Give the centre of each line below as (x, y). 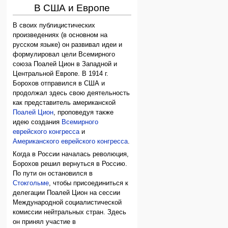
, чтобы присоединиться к (89, 183)
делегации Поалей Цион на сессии (67, 193)
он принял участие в (45, 222)
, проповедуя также (84, 113)
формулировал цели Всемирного (64, 55)
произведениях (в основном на (60, 35)
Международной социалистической (67, 203)
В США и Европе (72, 8)
